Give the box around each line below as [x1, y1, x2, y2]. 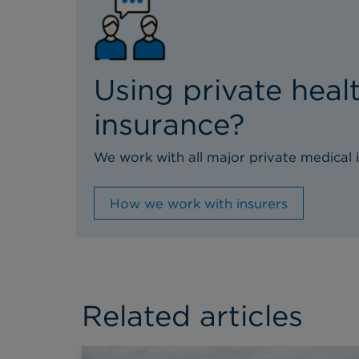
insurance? [94, 107, 244, 143]
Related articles [82, 297, 303, 333]
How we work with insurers [109, 195, 288, 212]
